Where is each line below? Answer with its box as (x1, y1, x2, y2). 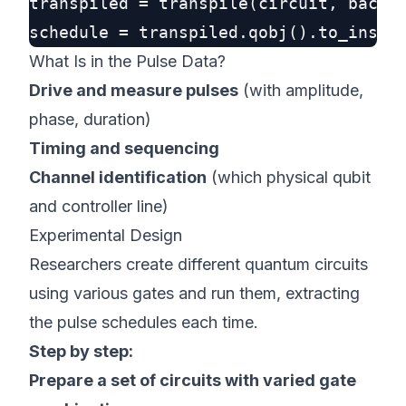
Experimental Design (29, 226, 182, 245)
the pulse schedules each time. (29, 313, 258, 332)
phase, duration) (29, 110, 151, 129)
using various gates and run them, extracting (29, 284, 360, 303)
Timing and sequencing (29, 139, 219, 158)
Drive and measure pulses (29, 81, 238, 100)
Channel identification (29, 168, 207, 187)
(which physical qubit (207, 168, 371, 187)
